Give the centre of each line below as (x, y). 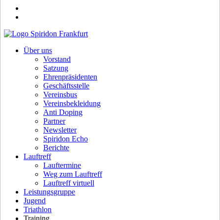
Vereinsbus (60, 95)
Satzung (56, 68)
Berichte (56, 148)
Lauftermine (62, 165)
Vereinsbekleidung (72, 103)
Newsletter (60, 130)
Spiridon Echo (66, 139)
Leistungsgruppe (49, 192)
